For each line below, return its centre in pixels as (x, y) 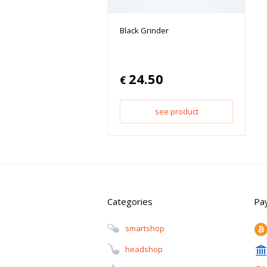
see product (176, 111)
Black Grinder (144, 30)
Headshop (144, 249)
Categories (130, 201)
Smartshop (145, 229)
